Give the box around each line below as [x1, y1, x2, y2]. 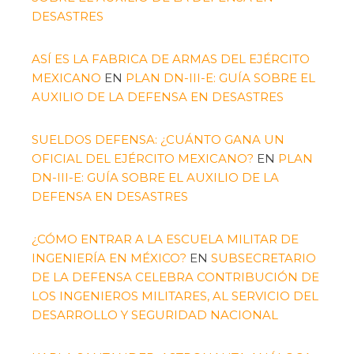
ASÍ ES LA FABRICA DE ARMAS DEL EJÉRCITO [32, 51, 310, 66]
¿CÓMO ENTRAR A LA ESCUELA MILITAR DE [32, 231, 299, 247]
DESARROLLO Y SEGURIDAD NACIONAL [32, 307, 278, 322]
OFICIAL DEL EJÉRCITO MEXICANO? [32, 150, 254, 166]
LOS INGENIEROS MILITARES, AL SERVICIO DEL [32, 288, 318, 303]
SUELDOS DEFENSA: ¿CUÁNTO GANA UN [32, 131, 284, 147]
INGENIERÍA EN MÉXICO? [32, 250, 186, 265]
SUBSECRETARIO [211, 250, 316, 265]
